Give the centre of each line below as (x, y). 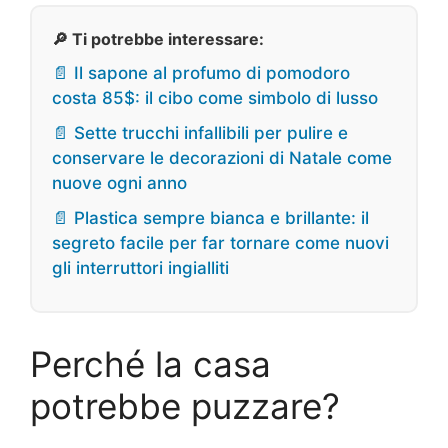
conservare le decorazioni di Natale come (222, 158)
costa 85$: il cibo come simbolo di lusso (215, 98)
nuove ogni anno (119, 183)
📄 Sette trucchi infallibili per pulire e (200, 133)
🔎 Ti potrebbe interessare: (158, 39)
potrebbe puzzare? (185, 406)
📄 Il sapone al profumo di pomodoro (201, 73)
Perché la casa (150, 364)
